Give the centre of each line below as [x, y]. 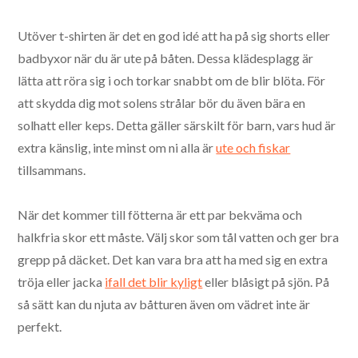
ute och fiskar [253, 147]
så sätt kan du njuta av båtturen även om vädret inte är [164, 304]
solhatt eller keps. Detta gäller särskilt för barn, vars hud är [177, 125]
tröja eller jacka [62, 281]
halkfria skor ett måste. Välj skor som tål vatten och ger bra [179, 237]
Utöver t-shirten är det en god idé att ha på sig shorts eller [174, 35]
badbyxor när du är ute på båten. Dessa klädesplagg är [166, 58]
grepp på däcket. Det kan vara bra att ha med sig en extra [173, 259]
